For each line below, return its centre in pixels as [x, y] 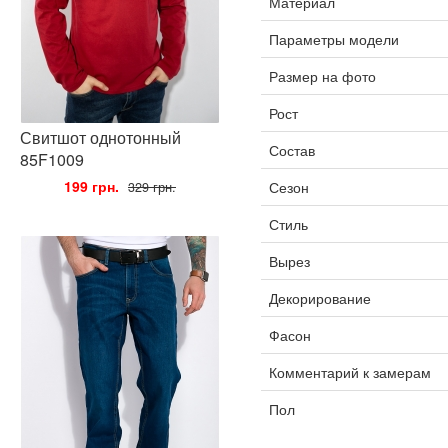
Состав [291, 150]
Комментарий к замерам [349, 372]
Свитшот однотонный [100, 137]
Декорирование [319, 298]
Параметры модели [333, 39]
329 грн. [152, 187]
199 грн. [91, 186]
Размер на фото [322, 76]
